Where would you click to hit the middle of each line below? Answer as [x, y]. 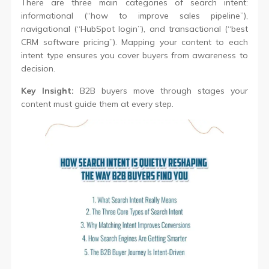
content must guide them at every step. [98, 104]
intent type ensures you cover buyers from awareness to [134, 56]
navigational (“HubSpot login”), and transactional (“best [134, 29]
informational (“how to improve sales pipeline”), [134, 16]
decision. [38, 69]
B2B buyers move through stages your [161, 91]
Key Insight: [48, 91]
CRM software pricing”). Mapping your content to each [134, 42]
